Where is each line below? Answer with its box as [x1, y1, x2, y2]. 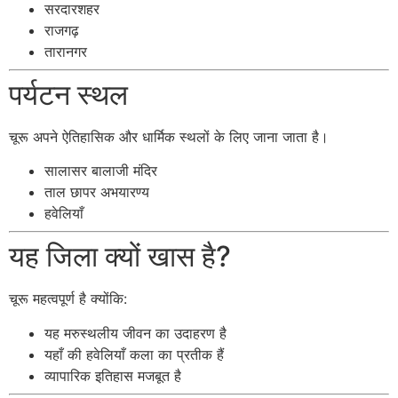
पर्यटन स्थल [9, 76, 128, 112]
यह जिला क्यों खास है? [9, 239, 231, 275]
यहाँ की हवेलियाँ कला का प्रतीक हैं [44, 345, 224, 363]
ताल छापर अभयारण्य [44, 183, 149, 202]
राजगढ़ [44, 20, 79, 39]
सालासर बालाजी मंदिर [44, 162, 157, 180]
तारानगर [44, 42, 87, 60]
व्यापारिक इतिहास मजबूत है [44, 366, 181, 385]
